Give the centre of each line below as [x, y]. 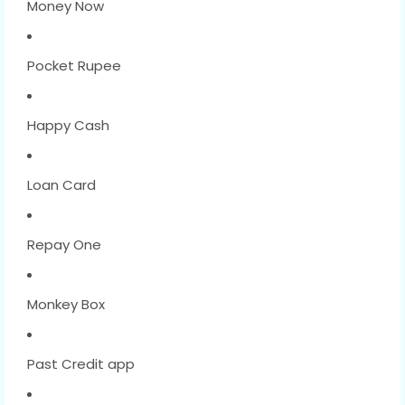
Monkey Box [66, 304]
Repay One [64, 244]
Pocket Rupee [74, 65]
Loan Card [61, 184]
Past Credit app [81, 363]
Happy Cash [68, 125]
